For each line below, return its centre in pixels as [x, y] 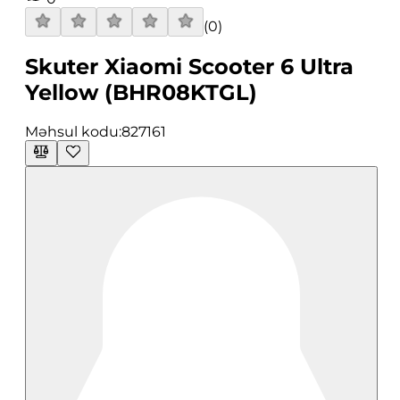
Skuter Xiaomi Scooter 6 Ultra [189, 67]
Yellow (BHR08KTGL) [141, 93]
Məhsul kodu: [73, 132]
